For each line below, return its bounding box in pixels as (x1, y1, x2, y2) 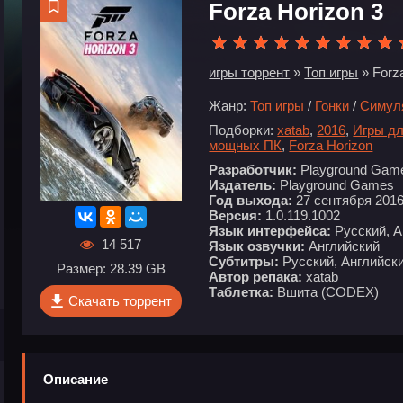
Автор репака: (209, 269, 303, 284)
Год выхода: (209, 193, 293, 208)
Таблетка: (209, 284, 274, 300)
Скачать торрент (67, 293, 172, 309)
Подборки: (209, 122, 274, 138)
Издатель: (209, 177, 277, 193)
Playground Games (276, 177, 395, 193)
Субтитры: (209, 254, 280, 269)
